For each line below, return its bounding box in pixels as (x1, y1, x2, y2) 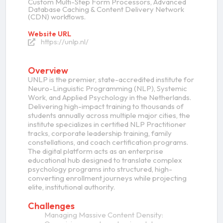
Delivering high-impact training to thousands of (28, 102, 184, 111)
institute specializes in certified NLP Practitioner (28, 119, 186, 129)
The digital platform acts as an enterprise (28, 146, 163, 156)
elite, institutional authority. (28, 182, 115, 192)
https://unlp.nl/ (40, 37, 89, 47)
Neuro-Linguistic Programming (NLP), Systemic (28, 84, 187, 94)
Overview (28, 65, 68, 77)
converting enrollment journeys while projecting (28, 173, 187, 183)
